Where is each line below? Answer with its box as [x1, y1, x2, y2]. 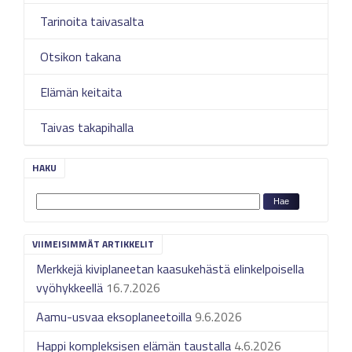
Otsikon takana [40, 46, 121, 66]
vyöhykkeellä [36, 277, 103, 297]
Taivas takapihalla [40, 117, 134, 137]
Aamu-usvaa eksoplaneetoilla [36, 306, 192, 326]
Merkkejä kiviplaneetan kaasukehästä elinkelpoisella [36, 258, 304, 278]
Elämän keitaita [40, 82, 122, 101]
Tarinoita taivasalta [40, 11, 144, 31]
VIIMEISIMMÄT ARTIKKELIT [32, 236, 154, 251]
